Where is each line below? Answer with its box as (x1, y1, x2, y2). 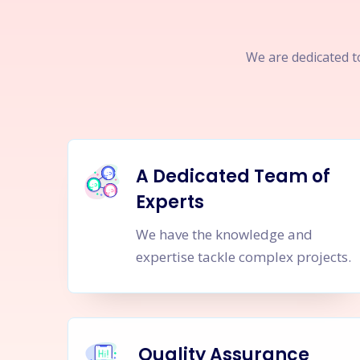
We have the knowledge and (135, 225, 313, 243)
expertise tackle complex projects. (135, 247, 351, 266)
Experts (135, 190, 204, 215)
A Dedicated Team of (135, 164, 330, 189)
